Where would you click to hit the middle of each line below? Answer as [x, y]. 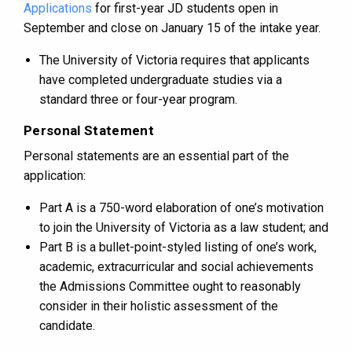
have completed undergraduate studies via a [161, 80]
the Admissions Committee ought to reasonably [170, 287]
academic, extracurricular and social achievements [176, 267]
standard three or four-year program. [138, 100]
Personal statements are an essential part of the [156, 156]
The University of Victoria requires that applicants [174, 60]
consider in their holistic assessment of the [159, 306]
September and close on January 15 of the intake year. [172, 28]
